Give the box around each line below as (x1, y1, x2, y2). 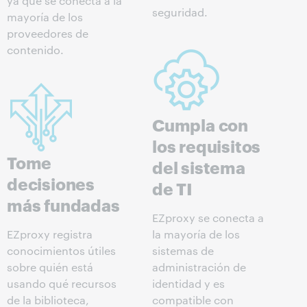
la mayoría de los (152, 227, 240, 242)
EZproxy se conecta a (152, 210, 264, 225)
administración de (152, 260, 246, 275)
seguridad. (152, 5, 208, 20)
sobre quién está (7, 260, 93, 275)
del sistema (152, 155, 245, 179)
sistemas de (152, 243, 214, 258)
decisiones (7, 171, 95, 195)
